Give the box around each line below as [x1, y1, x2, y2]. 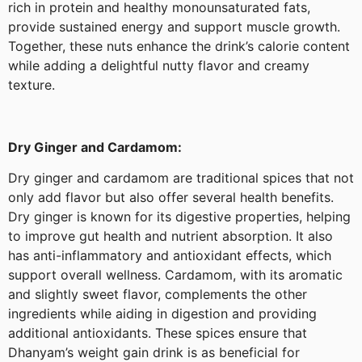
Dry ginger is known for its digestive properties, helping [8, 208, 351, 225]
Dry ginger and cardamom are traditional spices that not [8, 170, 354, 187]
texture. [8, 76, 55, 93]
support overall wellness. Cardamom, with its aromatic [8, 267, 343, 284]
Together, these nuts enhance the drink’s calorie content [8, 37, 350, 54]
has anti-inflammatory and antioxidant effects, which [8, 247, 331, 264]
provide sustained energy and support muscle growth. [8, 18, 340, 35]
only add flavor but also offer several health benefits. [8, 189, 334, 206]
